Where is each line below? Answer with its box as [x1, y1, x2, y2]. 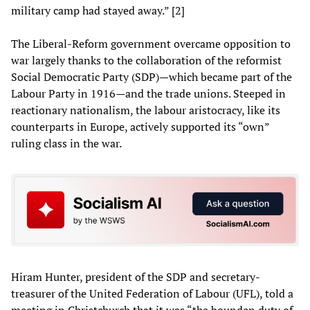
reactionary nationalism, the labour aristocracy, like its [11, 102, 280, 118]
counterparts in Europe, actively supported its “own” [11, 118, 269, 134]
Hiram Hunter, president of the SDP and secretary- [11, 269, 260, 285]
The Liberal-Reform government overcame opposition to [11, 35, 291, 51]
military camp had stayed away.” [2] [11, 2, 185, 18]
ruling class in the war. [11, 135, 122, 151]
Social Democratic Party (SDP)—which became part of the [11, 69, 292, 84]
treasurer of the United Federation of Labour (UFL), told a [11, 286, 293, 302]
